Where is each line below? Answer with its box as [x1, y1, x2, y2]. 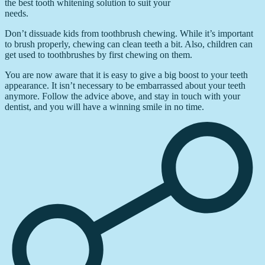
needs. [5, 8, 28, 18]
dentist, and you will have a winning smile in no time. [5, 101, 204, 112]
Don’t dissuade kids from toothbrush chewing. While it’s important [5, 28, 253, 38]
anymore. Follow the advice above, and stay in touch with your [5, 91, 240, 101]
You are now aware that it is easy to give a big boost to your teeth [5, 69, 248, 80]
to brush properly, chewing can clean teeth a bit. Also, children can [5, 38, 253, 49]
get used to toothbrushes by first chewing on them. [5, 49, 192, 60]
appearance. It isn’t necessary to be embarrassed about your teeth [5, 80, 245, 91]
